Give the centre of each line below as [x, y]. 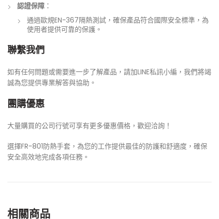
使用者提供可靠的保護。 [65, 29]
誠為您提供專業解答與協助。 [52, 83]
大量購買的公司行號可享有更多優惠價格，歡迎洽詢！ [89, 126]
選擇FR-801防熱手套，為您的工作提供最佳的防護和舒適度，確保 [107, 146]
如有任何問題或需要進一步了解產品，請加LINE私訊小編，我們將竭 [109, 72]
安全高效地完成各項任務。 [48, 157]
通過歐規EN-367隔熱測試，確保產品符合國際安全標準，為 [118, 20]
